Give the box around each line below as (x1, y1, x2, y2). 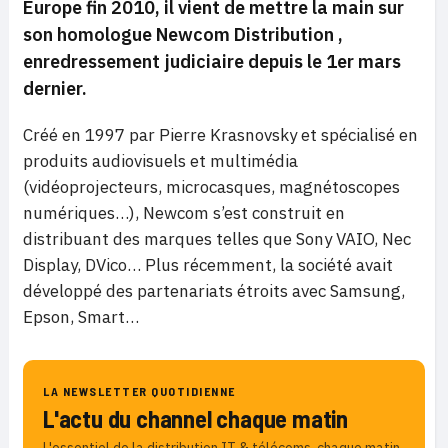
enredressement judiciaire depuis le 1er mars (23, 50, 401, 73)
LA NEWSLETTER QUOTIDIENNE (43, 384, 236, 398)
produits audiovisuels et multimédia (23, 150, 298, 172)
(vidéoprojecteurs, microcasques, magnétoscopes (23, 176, 400, 198)
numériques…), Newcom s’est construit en (23, 202, 345, 224)
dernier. (23, 77, 87, 100)
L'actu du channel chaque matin (43, 404, 348, 433)
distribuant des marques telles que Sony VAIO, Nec (23, 228, 411, 250)
